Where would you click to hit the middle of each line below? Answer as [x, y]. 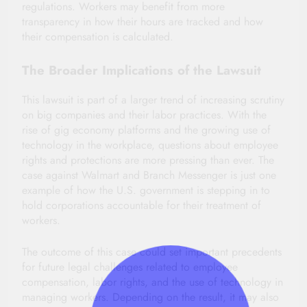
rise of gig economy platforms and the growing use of [146, 130]
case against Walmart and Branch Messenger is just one [149, 175]
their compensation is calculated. [98, 37]
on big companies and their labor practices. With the [144, 115]
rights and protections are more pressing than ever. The [148, 160]
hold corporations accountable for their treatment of [142, 206]
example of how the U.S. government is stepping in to [146, 191]
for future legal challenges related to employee [130, 267]
